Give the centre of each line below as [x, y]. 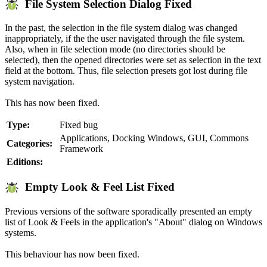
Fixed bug [79, 125]
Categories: [30, 144]
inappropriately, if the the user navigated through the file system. [125, 39]
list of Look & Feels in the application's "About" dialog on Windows [133, 222]
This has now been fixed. [52, 103]
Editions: [25, 162]
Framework [81, 149]
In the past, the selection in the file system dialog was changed [121, 28]
